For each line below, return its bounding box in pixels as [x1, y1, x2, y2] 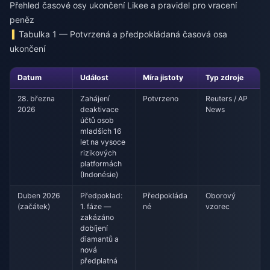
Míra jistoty [143, 72, 184, 82]
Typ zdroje [206, 72, 244, 82]
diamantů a [80, 234, 119, 243]
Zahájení [80, 93, 110, 103]
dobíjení [80, 223, 108, 233]
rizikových [80, 148, 117, 157]
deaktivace [80, 104, 119, 114]
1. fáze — [80, 201, 111, 211]
